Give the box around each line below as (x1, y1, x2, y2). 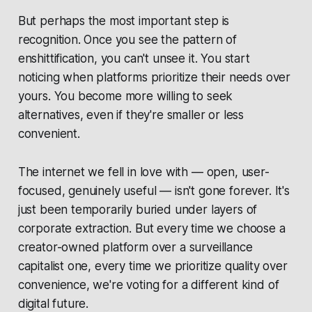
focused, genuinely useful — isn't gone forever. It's (17, 184, 290, 198)
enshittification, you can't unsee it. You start (17, 52, 250, 66)
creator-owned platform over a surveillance (17, 240, 253, 255)
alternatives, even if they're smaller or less (17, 108, 244, 123)
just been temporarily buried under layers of (17, 203, 258, 217)
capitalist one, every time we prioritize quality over (17, 259, 288, 274)
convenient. (17, 127, 80, 141)
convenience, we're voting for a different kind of (17, 278, 279, 292)
